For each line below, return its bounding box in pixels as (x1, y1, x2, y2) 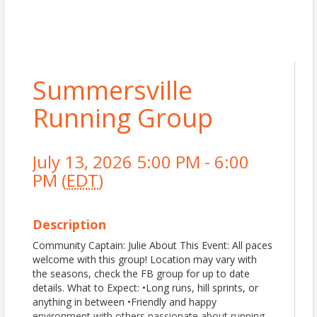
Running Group (33, 100, 213, 135)
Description (33, 216, 106, 233)
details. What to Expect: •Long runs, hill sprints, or (33, 281, 258, 294)
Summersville (33, 73, 192, 108)
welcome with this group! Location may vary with (33, 253, 257, 266)
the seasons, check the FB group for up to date (33, 267, 250, 280)
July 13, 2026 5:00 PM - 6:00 (33, 150, 249, 173)
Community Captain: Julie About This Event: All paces (33, 238, 272, 252)
